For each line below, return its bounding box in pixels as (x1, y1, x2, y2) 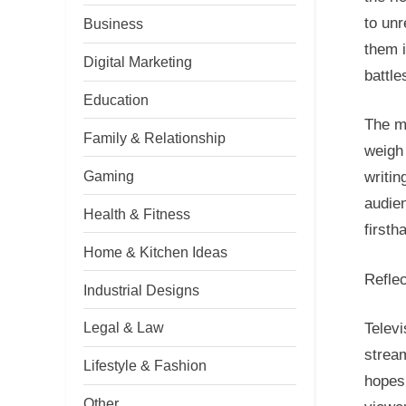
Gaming (83, 167, 134, 184)
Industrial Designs (83, 281, 199, 298)
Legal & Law (83, 319, 164, 336)
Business (83, 15, 143, 33)
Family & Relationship (83, 129, 226, 146)
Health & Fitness (83, 205, 190, 222)
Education (83, 92, 149, 108)
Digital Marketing (83, 53, 192, 71)
